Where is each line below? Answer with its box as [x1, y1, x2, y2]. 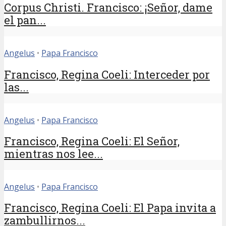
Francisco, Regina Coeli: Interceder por [4, 67, 210, 82]
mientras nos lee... [4, 146, 103, 161]
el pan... [4, 13, 46, 28]
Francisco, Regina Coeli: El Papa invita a [4, 200, 216, 215]
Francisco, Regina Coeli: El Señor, [4, 133, 180, 148]
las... [4, 79, 29, 94]
